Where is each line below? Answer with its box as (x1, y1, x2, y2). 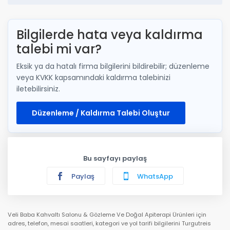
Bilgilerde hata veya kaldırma (16, 26, 203, 43)
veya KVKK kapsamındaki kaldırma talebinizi (16, 72, 170, 83)
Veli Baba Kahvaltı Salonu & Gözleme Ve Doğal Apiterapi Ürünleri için (8, 210, 206, 219)
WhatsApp (135, 171, 173, 181)
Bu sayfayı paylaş (83, 153, 147, 163)
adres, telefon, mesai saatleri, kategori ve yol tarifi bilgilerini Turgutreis (8, 219, 211, 227)
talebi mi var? (16, 40, 102, 57)
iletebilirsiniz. (16, 83, 60, 94)
